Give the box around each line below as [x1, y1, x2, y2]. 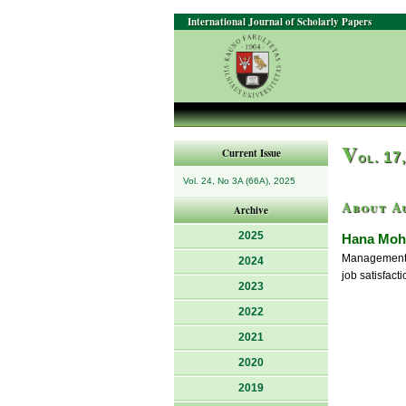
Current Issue [221, 146, 281, 160]
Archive [234, 203, 268, 217]
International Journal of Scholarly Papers [188, 14, 372, 29]
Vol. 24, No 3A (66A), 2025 [183, 176, 295, 186]
